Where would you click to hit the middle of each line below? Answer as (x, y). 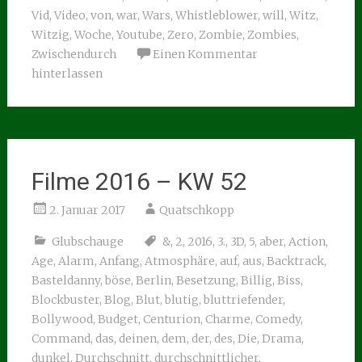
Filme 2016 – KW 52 (139, 181)
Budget (118, 319)
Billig (256, 280)
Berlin (153, 280)
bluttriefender (243, 300)
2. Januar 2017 (87, 210)
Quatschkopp (196, 210)
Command (61, 339)
